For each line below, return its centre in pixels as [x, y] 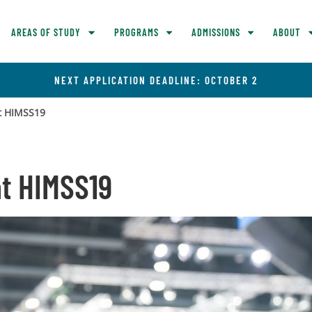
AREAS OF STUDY [46, 32]
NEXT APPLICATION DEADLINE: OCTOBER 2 [156, 80]
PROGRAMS [136, 32]
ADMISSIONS [216, 32]
